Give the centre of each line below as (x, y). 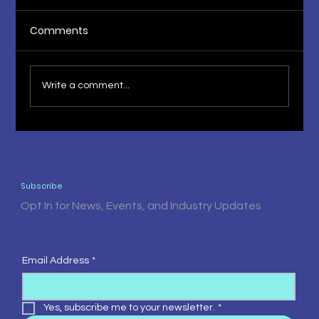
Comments (59, 30)
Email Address (55, 261)
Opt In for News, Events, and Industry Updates (142, 206)
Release (79, 160)
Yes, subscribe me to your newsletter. (129, 308)
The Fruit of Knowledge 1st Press (155, 141)
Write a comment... (86, 86)
